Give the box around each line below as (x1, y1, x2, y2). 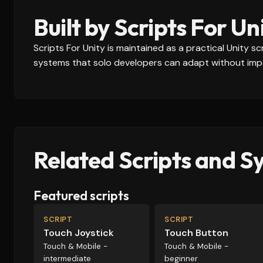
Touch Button (164, 227, 229, 239)
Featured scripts (33, 187, 129, 204)
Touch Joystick (43, 227, 114, 239)
